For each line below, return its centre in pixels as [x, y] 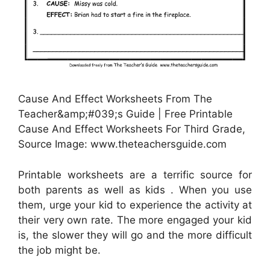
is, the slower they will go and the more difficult [135, 235]
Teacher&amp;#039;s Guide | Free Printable [125, 114]
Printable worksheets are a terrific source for [135, 174]
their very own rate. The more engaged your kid [135, 220]
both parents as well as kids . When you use [135, 190]
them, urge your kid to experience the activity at [135, 205]
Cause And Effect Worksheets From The [115, 99]
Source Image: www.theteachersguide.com [122, 144]
